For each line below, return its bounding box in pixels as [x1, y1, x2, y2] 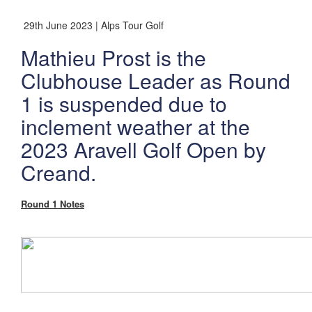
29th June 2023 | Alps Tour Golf [21, 17, 164, 32]
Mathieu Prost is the [21, 42, 206, 72]
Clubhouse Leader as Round [21, 65, 290, 95]
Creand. [21, 157, 102, 187]
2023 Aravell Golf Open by [21, 134, 266, 164]
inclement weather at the [21, 111, 250, 141]
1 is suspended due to [21, 88, 227, 118]
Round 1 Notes [21, 196, 84, 210]
